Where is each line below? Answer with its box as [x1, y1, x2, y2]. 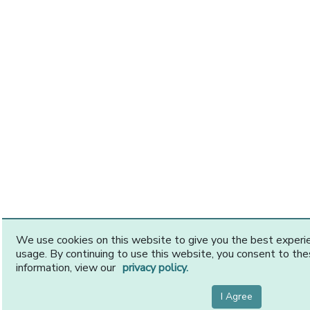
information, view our [16, 260, 118, 275]
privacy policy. [122, 260, 188, 275]
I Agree [221, 290, 253, 303]
